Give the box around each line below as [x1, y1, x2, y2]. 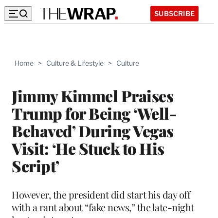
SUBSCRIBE [154, 9, 195, 18]
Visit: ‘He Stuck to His [12, 137, 164, 159]
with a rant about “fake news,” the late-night [12, 200, 194, 214]
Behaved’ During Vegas [12, 120, 174, 141]
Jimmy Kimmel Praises [12, 85, 173, 106]
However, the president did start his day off [12, 187, 190, 201]
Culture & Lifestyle [46, 59, 104, 67]
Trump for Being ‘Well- [12, 102, 176, 124]
